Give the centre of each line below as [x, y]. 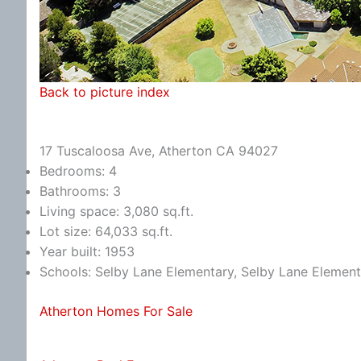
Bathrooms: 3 [80, 191]
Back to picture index [105, 92]
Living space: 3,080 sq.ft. [116, 211]
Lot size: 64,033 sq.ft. [106, 231]
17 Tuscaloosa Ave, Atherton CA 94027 [159, 150]
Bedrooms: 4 [78, 170]
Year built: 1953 [87, 251]
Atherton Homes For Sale [116, 311]
